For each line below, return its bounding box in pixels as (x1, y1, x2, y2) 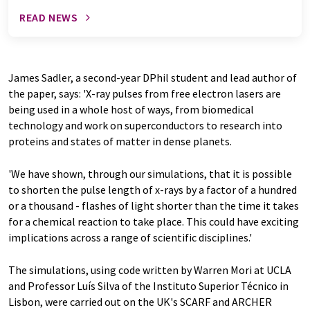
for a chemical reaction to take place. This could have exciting (8, 215, 299, 229)
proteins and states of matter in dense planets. (8, 134, 232, 149)
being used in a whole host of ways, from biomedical (8, 102, 254, 117)
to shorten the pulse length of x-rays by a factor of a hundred (8, 183, 297, 197)
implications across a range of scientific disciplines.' (8, 230, 252, 245)
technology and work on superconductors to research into (8, 118, 282, 133)
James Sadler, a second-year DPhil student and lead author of (8, 71, 297, 85)
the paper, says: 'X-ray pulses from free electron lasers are (8, 86, 281, 101)
